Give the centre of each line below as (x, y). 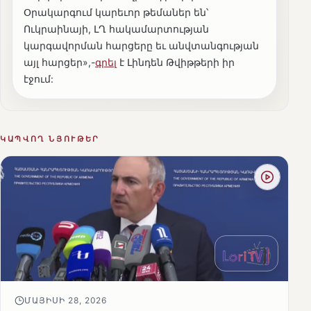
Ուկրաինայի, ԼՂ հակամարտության (116, 29)
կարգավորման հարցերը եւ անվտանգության (141, 46)
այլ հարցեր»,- (59, 62)
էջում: (41, 79)
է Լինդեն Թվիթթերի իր (176, 62)
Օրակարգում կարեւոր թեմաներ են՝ (116, 12)
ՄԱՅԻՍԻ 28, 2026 (66, 301)
